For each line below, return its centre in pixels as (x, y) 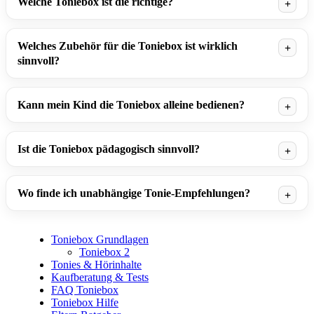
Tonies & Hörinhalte (96, 265)
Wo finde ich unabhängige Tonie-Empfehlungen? (134, 193)
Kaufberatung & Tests (100, 278)
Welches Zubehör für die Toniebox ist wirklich (128, 46)
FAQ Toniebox (85, 290)
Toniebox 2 (104, 252)
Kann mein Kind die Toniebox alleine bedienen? (131, 105)
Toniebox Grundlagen (100, 240)
